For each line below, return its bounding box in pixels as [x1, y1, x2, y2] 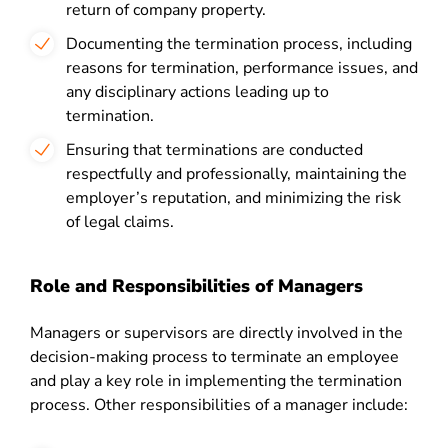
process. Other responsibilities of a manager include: [30, 394, 408, 416]
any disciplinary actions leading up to [66, 81, 329, 103]
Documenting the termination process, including [66, 33, 412, 55]
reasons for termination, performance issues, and [66, 57, 418, 79]
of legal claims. [66, 211, 174, 233]
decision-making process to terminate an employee [30, 346, 399, 368]
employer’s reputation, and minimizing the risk [66, 187, 401, 209]
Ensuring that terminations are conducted [66, 139, 363, 161]
